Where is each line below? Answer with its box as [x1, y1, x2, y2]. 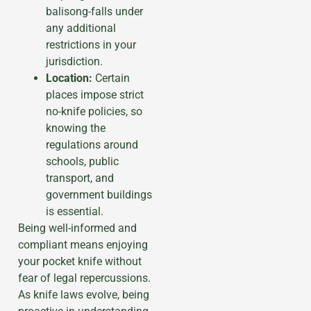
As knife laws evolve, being [18, 287, 149, 301]
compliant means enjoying [18, 237, 148, 251]
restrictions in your [46, 37, 136, 51]
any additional [46, 21, 116, 35]
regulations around [46, 137, 138, 151]
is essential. [46, 204, 103, 218]
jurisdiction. [46, 54, 103, 68]
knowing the [46, 121, 106, 135]
